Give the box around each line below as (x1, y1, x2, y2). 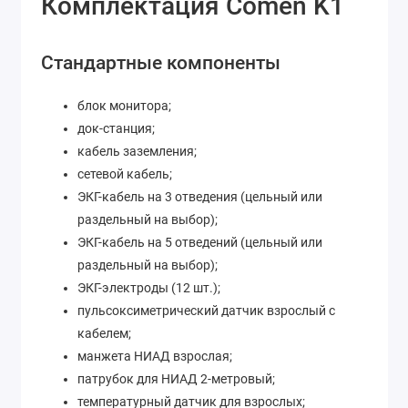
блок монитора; (77, 98, 171, 114)
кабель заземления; (77, 144, 197, 159)
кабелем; (77, 326, 131, 342)
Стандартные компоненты (41, 52, 280, 75)
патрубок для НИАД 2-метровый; (77, 372, 275, 387)
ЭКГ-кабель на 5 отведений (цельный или (77, 235, 322, 250)
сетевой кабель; (77, 167, 172, 182)
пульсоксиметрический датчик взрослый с (77, 303, 335, 319)
